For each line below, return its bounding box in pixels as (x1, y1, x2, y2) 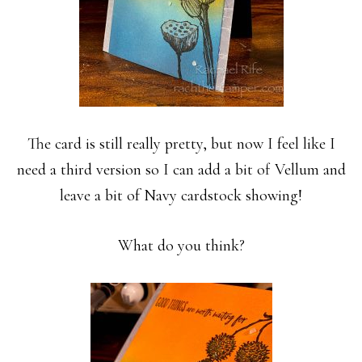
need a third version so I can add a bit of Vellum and (16, 160, 346, 179)
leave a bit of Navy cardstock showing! (60, 186, 302, 205)
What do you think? (117, 236, 245, 255)
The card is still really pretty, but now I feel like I (27, 134, 335, 154)
